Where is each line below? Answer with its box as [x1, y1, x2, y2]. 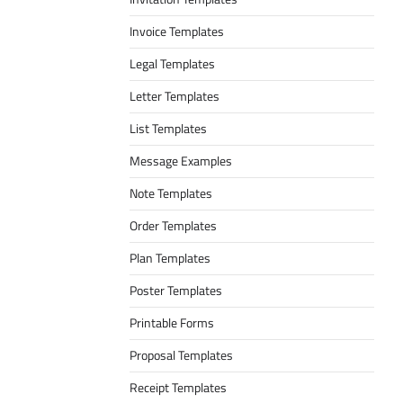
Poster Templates [130, 281, 222, 300]
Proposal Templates [130, 345, 233, 365]
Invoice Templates [130, 22, 224, 41]
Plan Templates [130, 248, 210, 268]
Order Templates [130, 216, 217, 236]
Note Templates [130, 184, 212, 203]
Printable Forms [130, 313, 214, 333]
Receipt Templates [130, 378, 227, 398]
